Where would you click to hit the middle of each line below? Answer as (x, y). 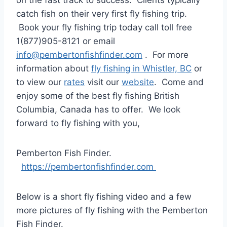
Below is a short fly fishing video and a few (104, 197)
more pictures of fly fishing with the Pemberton (112, 211)
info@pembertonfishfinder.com (79, 55)
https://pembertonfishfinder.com (89, 167)
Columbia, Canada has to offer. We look (98, 110)
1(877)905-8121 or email (66, 41)
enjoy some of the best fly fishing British (98, 96)
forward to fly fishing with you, (78, 123)
